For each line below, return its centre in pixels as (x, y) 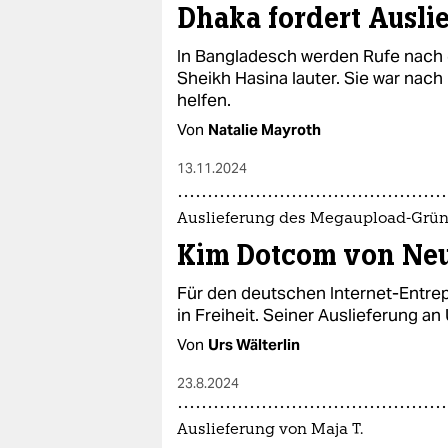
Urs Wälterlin (254, 344)
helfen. (204, 99)
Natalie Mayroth (264, 129)
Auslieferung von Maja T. (270, 430)
